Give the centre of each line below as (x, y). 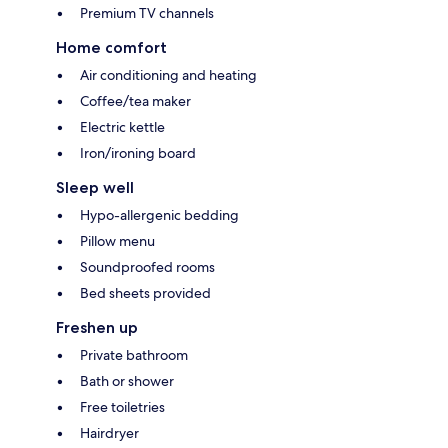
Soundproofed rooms (147, 267)
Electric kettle (122, 127)
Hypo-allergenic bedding (159, 215)
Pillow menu (117, 241)
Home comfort (111, 48)
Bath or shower (127, 381)
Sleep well (95, 188)
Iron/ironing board (138, 153)
